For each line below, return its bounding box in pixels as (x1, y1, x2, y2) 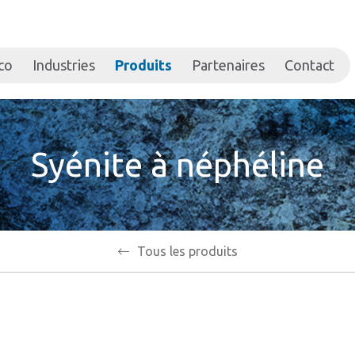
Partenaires (192, 57, 265, 73)
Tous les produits (136, 244, 238, 258)
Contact (284, 57, 334, 73)
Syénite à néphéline (31, 146, 324, 183)
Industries (32, 57, 95, 73)
